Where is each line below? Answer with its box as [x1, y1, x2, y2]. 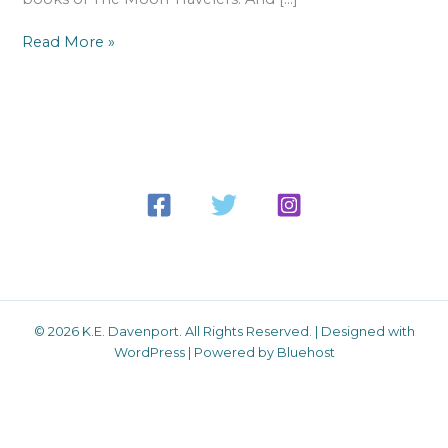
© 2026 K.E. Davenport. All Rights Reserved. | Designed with [33, 324, 415, 340]
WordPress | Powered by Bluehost [113, 345, 335, 361]
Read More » [22, 33, 116, 52]
